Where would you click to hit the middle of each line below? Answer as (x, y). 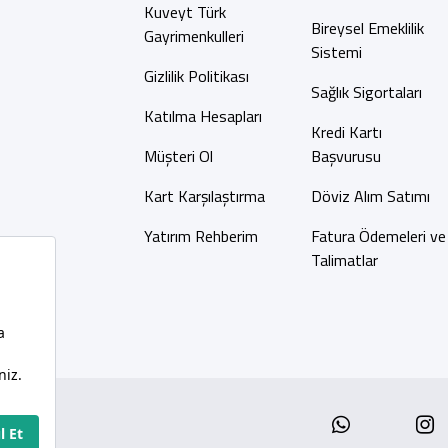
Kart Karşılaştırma (204, 196)
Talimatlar (344, 260)
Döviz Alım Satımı (370, 196)
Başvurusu (345, 156)
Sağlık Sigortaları (366, 92)
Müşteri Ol (178, 156)
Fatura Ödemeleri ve (378, 236)
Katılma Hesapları (202, 116)
